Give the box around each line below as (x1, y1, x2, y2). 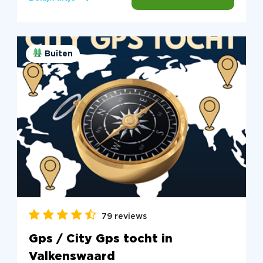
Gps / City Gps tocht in (28, 233, 173, 244)
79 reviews (101, 213, 147, 220)
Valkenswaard (28, 251, 115, 262)
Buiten (44, 50, 73, 58)
